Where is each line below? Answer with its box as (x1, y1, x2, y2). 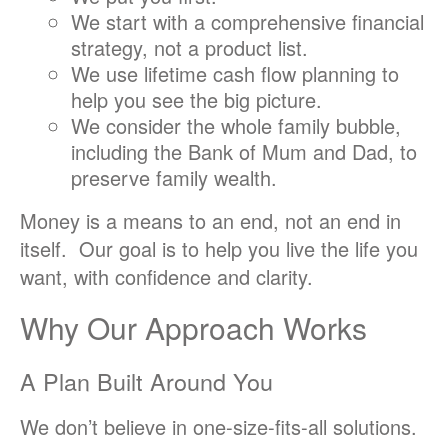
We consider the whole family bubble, (71, 111, 402, 141)
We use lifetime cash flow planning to (71, 59, 400, 89)
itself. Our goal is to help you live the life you (20, 234, 418, 264)
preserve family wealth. (71, 163, 278, 193)
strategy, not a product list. (71, 33, 309, 63)
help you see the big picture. (71, 85, 323, 115)
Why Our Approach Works (20, 306, 367, 350)
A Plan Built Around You (20, 364, 273, 399)
